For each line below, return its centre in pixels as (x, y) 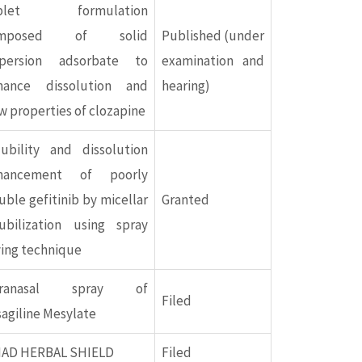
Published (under (213, 36)
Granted (185, 200)
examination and (213, 61)
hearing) (186, 86)
